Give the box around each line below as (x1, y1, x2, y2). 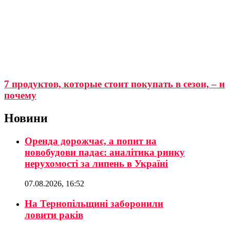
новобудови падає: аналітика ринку (25, 147, 185, 158)
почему (4, 90, 36, 101)
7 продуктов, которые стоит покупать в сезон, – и (4, 79, 225, 90)
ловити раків (25, 209, 83, 220)
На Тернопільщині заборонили (25, 198, 163, 209)
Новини (4, 111, 48, 125)
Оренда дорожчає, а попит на (25, 136, 157, 147)
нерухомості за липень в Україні (25, 158, 168, 169)
